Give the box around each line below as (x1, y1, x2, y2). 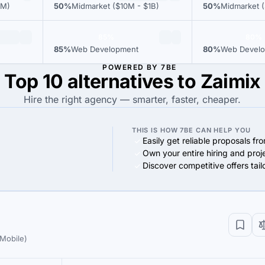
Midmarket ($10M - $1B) (72, 1, 159, 11)
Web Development (71, 44, 138, 54)
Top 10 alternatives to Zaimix (4, 70, 261, 93)
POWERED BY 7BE (102, 63, 177, 72)
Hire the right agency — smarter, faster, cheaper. (24, 93, 241, 105)
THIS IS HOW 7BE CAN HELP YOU (131, 126, 251, 134)
